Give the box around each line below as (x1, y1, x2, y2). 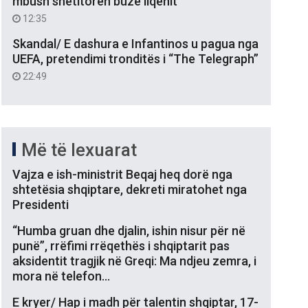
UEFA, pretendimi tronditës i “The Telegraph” (12, 51, 258, 66)
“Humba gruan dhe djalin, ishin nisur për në (12, 223, 245, 238)
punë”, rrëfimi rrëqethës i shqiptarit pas (12, 238, 230, 253)
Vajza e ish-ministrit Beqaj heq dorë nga (12, 166, 232, 181)
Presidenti (12, 197, 69, 212)
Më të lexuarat (21, 139, 137, 160)
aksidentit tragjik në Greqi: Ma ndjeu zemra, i (12, 253, 256, 268)
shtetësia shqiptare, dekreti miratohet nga (12, 181, 247, 197)
